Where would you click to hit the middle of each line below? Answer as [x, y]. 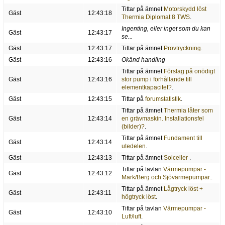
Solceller [176, 158]
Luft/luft [131, 217]
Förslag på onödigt [189, 72]
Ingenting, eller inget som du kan [166, 29]
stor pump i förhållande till [156, 80]
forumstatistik [163, 99]
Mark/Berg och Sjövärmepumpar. [166, 178]
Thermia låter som [188, 111]
